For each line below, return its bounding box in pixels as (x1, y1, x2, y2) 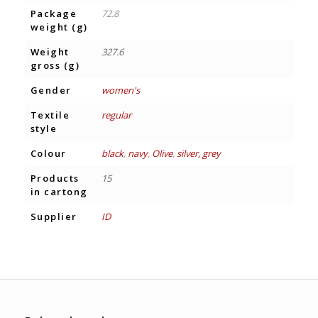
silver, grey (176, 146, 221, 160)
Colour (30, 146, 67, 160)
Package (30, 6, 77, 20)
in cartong (30, 185, 88, 198)
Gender (30, 83, 72, 97)
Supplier (30, 209, 77, 223)
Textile (30, 108, 70, 121)
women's (101, 83, 140, 97)
